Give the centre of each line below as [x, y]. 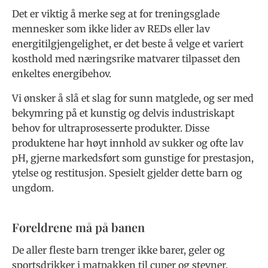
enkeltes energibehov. [62, 74]
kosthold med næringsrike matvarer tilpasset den [126, 59]
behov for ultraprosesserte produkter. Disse [111, 128]
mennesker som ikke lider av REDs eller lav [111, 29]
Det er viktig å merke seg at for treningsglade [116, 14]
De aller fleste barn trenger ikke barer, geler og [118, 250]
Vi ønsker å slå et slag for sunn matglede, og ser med [133, 98]
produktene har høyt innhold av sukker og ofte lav [128, 143]
